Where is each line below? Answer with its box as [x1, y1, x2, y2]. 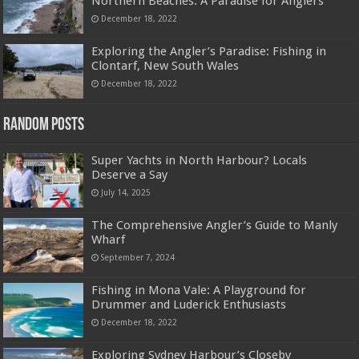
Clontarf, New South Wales [91, 58, 240, 73]
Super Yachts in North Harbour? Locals [91, 152, 308, 167]
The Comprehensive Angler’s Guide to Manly [91, 218, 338, 233]
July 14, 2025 [101, 187, 151, 197]
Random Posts [3, 115, 85, 135]
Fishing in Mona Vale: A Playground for [91, 283, 307, 298]
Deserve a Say [91, 167, 168, 182]
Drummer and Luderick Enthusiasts [91, 297, 287, 313]
